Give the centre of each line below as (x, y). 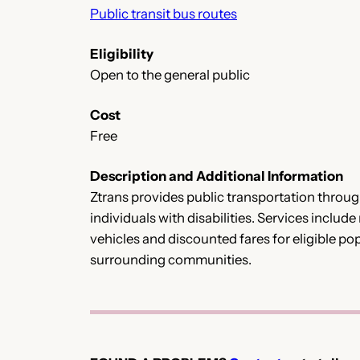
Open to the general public (170, 74)
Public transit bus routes (164, 13)
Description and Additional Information (217, 176)
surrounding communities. (171, 259)
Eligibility (122, 53)
